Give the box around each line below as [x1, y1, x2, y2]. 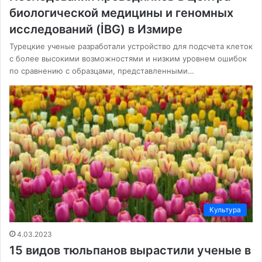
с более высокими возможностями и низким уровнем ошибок [9, 53, 247, 63]
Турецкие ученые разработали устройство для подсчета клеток [9, 41, 253, 51]
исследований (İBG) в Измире [9, 22, 182, 36]
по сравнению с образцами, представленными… [9, 65, 194, 75]
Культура [209, 205, 241, 215]
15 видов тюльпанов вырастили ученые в [9, 243, 251, 258]
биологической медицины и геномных [9, 5, 233, 20]
